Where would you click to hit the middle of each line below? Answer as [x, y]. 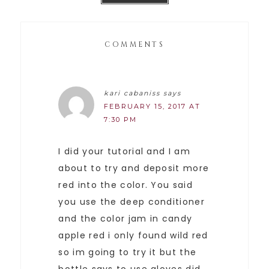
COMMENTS [134, 44]
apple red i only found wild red [133, 235]
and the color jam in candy [125, 218]
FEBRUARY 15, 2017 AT [153, 106]
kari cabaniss [132, 93]
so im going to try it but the [128, 252]
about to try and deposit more [134, 168]
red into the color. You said [125, 185]
